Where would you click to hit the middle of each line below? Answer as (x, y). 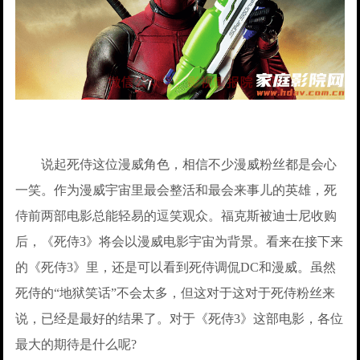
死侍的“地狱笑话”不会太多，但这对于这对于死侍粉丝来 (176, 292)
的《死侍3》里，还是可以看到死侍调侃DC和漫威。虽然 (176, 267)
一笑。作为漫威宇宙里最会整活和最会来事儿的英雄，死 (176, 190)
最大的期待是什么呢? (76, 344)
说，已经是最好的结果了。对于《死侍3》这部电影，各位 (180, 318)
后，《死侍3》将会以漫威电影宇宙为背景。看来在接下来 (180, 241)
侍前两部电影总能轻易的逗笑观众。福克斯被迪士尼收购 (176, 215)
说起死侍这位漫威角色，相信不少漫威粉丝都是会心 (176, 164)
